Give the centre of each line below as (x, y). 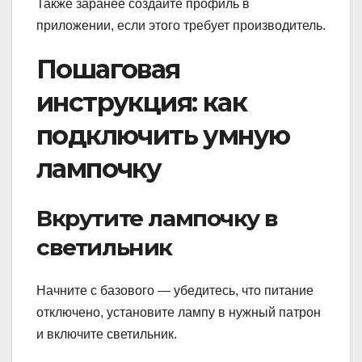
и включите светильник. (107, 334)
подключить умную (163, 136)
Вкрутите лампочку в (157, 218)
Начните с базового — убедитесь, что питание (175, 290)
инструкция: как (141, 103)
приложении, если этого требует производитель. (181, 26)
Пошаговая (108, 69)
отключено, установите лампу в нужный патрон (179, 312)
